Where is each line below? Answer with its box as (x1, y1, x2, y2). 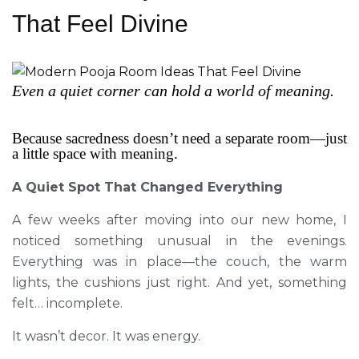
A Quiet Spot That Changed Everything (12, 179, 283, 195)
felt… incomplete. (12, 296, 123, 311)
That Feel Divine (12, 10, 188, 37)
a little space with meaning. (12, 145, 178, 162)
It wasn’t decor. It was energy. (12, 329, 200, 344)
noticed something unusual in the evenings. (12, 233, 347, 248)
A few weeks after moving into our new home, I (12, 212, 347, 228)
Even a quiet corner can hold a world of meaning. (12, 82, 334, 99)
